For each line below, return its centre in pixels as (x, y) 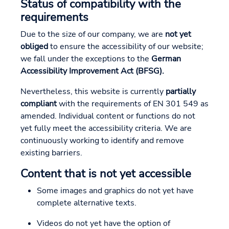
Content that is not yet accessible (106, 174)
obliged (34, 47)
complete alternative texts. (87, 203)
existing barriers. (51, 153)
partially (181, 91)
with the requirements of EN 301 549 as (133, 104)
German (166, 59)
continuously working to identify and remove (102, 141)
